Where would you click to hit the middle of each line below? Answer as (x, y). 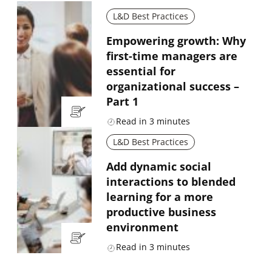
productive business (161, 212)
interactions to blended (171, 182)
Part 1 (122, 102)
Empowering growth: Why (176, 41)
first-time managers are (172, 56)
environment (142, 227)
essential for (141, 71)
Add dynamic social (158, 167)
